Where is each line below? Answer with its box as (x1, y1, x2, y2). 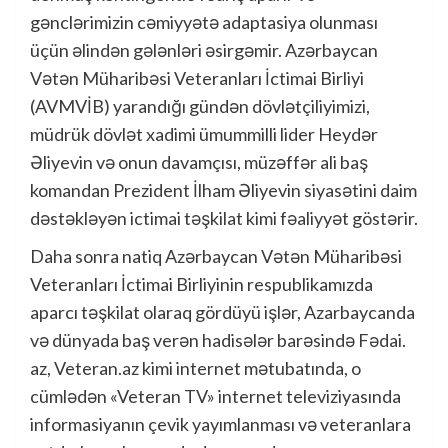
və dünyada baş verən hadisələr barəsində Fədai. (30, 329, 406, 351)
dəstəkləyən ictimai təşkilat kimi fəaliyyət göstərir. (30, 207, 418, 229)
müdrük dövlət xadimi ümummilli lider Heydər (30, 123, 378, 145)
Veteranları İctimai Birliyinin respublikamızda (30, 273, 373, 295)
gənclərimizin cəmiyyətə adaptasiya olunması (30, 11, 378, 33)
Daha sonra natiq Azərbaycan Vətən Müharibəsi (30, 245, 402, 267)
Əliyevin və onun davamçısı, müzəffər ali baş (30, 151, 368, 173)
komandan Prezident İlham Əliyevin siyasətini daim (30, 179, 417, 201)
